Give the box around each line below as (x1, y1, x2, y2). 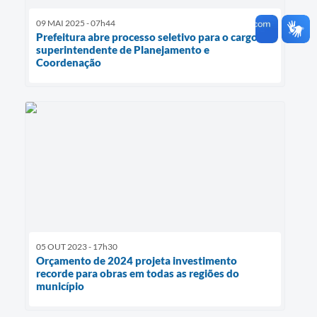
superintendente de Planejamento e (36, 42, 209, 56)
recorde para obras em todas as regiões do (36, 267, 239, 280)
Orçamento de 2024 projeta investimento (36, 254, 237, 267)
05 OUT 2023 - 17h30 (36, 241, 117, 253)
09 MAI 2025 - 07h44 (36, 17, 115, 28)
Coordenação (36, 55, 101, 69)
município (36, 279, 84, 293)
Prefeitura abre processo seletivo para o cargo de (36, 30, 272, 43)
